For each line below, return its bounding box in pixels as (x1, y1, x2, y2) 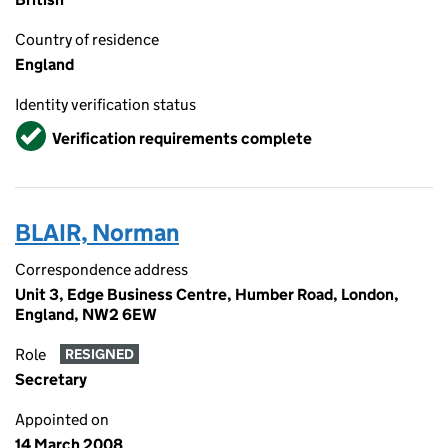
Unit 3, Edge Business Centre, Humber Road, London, (15, 285, 399, 304)
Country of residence (15, 30, 159, 49)
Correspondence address (15, 260, 188, 279)
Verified (18, 120, 74, 139)
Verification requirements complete (52, 128, 312, 148)
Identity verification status (15, 95, 196, 114)
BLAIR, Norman (15, 218, 179, 247)
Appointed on (15, 410, 109, 429)
